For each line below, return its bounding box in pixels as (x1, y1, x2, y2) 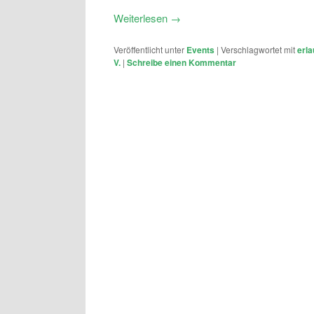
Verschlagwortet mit (221, 43, 295, 56)
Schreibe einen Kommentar (127, 56, 236, 69)
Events (186, 43, 214, 57)
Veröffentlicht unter (114, 43, 184, 56)
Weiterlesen (114, 11, 170, 26)
